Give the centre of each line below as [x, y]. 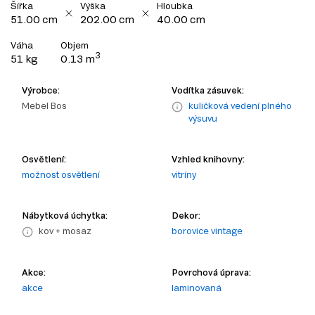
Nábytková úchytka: [65, 216]
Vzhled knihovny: [208, 159]
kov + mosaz [65, 231]
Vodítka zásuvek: [208, 90]
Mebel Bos [44, 106]
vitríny [184, 175]
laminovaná [197, 288]
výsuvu [203, 118]
